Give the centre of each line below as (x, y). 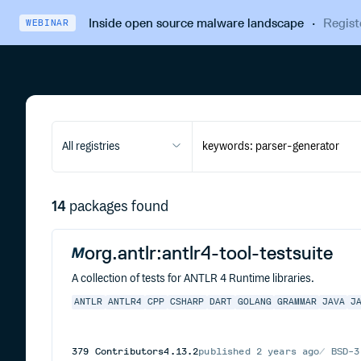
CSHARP (187, 302)
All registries (91, 147)
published (227, 351)
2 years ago (288, 351)
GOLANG (254, 302)
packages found (119, 207)
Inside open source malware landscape (196, 23)
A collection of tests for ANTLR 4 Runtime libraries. (193, 279)
